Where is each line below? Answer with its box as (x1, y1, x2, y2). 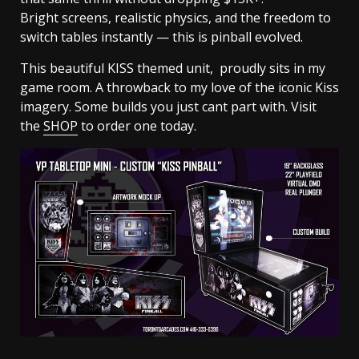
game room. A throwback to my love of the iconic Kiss (20, 78, 339, 96)
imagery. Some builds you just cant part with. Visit (20, 97, 317, 115)
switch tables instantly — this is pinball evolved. (20, 27, 303, 46)
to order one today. (78, 116, 196, 135)
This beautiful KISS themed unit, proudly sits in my (20, 58, 325, 77)
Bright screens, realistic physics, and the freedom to (20, 8, 331, 26)
